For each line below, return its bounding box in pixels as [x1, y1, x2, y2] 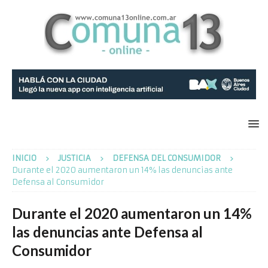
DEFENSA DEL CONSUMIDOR [112, 153, 221, 164]
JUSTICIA [58, 153, 91, 164]
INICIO [12, 153, 36, 164]
